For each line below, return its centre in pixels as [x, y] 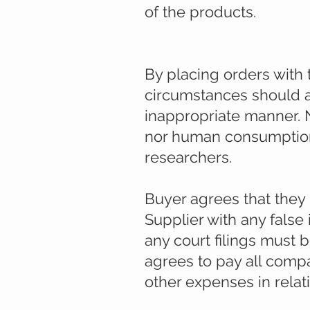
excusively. [182, 53]
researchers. [188, 157]
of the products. [200, 11]
